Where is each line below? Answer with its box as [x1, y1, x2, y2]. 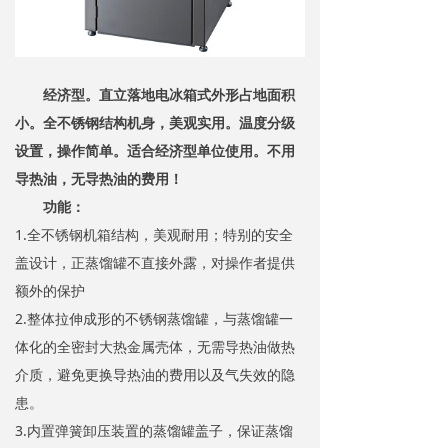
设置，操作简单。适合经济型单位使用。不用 [15, 141, 295, 160]
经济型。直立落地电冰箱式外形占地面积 [43, 85, 295, 104]
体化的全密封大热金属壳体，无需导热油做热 [15, 337, 295, 356]
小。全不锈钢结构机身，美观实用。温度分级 [15, 113, 295, 132]
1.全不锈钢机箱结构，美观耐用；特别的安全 [15, 225, 293, 244]
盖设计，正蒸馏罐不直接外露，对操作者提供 [15, 253, 295, 272]
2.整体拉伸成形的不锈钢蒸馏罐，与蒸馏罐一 [15, 309, 293, 328]
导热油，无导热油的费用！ [15, 169, 183, 188]
